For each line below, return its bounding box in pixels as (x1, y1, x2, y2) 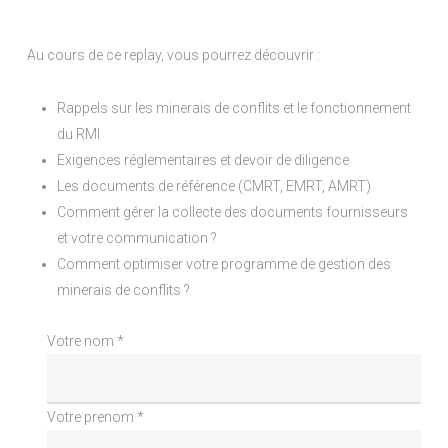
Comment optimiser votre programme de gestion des (57, 255, 392, 272)
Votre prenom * (46, 408, 144, 425)
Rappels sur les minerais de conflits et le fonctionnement (57, 99, 412, 116)
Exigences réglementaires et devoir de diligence (57, 151, 350, 168)
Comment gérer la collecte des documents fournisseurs (57, 203, 409, 220)
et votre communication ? (57, 229, 218, 246)
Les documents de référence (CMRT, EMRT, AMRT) (57, 177, 372, 194)
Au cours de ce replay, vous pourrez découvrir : (27, 46, 321, 63)
